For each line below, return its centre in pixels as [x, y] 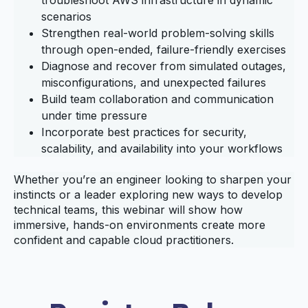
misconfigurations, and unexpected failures [154, 82]
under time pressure [94, 115]
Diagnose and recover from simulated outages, [164, 66]
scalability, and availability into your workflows [162, 148]
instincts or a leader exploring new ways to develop [148, 195]
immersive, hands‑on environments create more [140, 225]
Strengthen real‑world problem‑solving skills [158, 33]
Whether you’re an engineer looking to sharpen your [153, 180]
